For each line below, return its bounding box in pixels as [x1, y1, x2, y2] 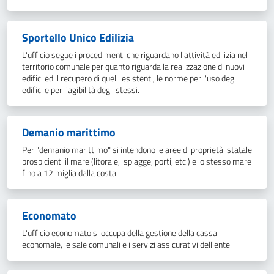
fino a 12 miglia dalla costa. [22, 166, 118, 180]
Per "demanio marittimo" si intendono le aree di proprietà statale [22, 143, 252, 157]
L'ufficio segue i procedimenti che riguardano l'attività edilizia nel [22, 48, 248, 62]
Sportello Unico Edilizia [22, 29, 134, 46]
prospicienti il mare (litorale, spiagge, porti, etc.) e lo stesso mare [22, 155, 251, 168]
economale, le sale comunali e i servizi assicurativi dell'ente [22, 238, 230, 251]
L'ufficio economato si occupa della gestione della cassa [22, 226, 217, 240]
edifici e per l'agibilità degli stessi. [22, 83, 139, 97]
